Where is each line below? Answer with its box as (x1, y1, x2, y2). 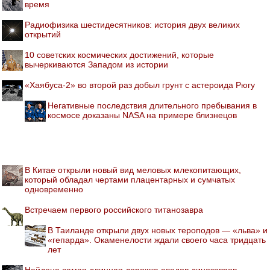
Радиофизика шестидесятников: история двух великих (25, 20, 240, 30)
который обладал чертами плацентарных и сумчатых (25, 175, 235, 184)
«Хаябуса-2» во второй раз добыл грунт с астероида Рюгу (25, 80, 255, 90)
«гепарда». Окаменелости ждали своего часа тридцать (48, 235, 266, 245)
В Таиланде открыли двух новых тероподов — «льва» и (48, 225, 268, 235)
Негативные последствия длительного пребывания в (48, 101, 257, 110)
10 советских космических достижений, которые (25, 50, 214, 60)
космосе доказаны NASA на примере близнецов (48, 110, 237, 120)
